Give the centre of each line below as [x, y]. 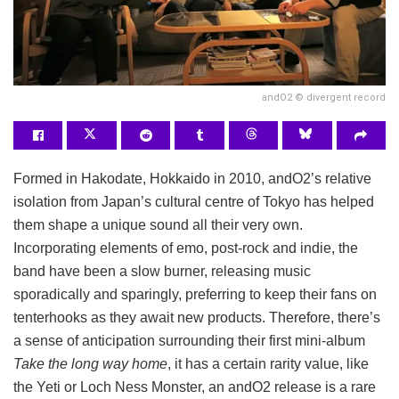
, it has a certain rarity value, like [268, 364]
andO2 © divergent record [324, 98]
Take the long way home [90, 364]
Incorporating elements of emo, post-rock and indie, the [186, 248]
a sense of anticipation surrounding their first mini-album [189, 341]
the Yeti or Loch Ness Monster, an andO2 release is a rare [195, 387]
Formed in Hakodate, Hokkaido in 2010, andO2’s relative [192, 179]
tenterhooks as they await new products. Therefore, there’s [197, 318]
